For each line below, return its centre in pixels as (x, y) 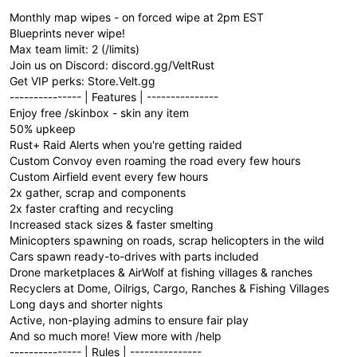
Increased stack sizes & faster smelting (112, 224)
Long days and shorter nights (86, 304)
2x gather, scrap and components (98, 192)
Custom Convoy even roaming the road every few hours (155, 161)
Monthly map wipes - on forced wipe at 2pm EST (137, 17)
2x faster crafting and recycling (92, 208)
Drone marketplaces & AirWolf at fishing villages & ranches (161, 272)
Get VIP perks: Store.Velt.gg (82, 81)
